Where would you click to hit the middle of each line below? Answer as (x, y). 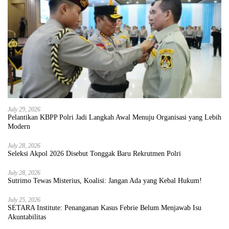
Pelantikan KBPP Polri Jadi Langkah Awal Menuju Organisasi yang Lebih (114, 118)
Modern (19, 127)
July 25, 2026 (24, 200)
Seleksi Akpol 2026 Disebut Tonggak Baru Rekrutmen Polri (95, 154)
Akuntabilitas (27, 217)
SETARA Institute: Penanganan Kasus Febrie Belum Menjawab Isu (105, 208)
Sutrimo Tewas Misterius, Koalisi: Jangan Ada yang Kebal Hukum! (105, 181)
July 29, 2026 (24, 110)
